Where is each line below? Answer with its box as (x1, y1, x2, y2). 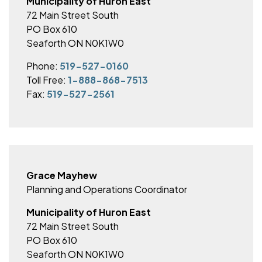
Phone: (26, 60, 60, 72)
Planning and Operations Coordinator (26, 183, 187, 195)
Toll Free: (26, 74, 68, 86)
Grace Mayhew (26, 169, 97, 181)
